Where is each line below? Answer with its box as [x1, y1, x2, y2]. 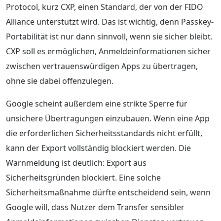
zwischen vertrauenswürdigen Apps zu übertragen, [6, 60, 198, 72]
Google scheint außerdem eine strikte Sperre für [6, 98, 187, 109]
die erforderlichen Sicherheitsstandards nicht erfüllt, [6, 127, 202, 139]
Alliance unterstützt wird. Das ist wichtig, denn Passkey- [6, 16, 214, 27]
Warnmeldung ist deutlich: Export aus [6, 157, 147, 168]
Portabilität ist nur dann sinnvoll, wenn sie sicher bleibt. [6, 31, 213, 42]
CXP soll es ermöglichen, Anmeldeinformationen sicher [6, 45, 211, 57]
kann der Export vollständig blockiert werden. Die [6, 142, 191, 153]
